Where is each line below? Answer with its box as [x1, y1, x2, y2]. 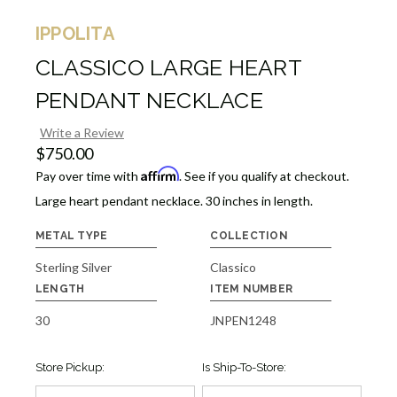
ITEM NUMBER [210, 282, 293, 295]
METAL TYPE [35, 229, 108, 242]
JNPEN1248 [210, 312, 277, 328]
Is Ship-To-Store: [201, 360, 286, 374]
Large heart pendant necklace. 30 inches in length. [35, 192, 313, 208]
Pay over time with [35, 167, 141, 183]
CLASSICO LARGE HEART [35, 55, 301, 82]
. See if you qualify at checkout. [178, 167, 349, 183]
